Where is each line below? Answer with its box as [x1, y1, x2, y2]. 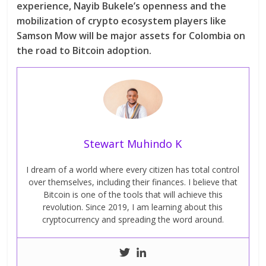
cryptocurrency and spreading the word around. [42, 214, 224, 226]
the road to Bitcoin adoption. [17, 43, 152, 57]
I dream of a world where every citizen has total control [26, 164, 240, 176]
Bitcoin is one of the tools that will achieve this [43, 189, 223, 201]
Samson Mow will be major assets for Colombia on [17, 28, 246, 42]
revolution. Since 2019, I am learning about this [43, 201, 223, 213]
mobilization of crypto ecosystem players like [17, 14, 227, 27]
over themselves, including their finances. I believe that [28, 176, 237, 188]
